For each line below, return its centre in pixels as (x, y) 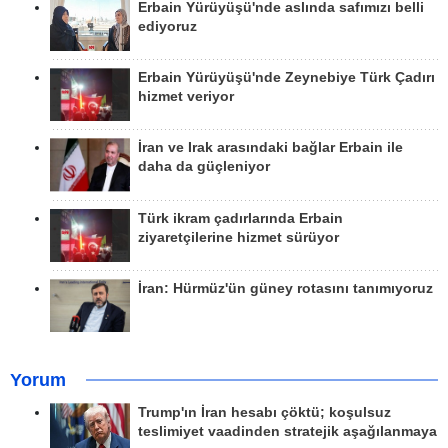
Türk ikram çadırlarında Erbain (240, 218)
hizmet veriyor (186, 96)
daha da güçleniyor (204, 167)
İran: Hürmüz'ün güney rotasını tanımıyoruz (285, 288)
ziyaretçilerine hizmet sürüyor (238, 237)
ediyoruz (167, 26)
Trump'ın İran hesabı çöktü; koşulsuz (264, 413)
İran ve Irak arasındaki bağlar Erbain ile (270, 148)
